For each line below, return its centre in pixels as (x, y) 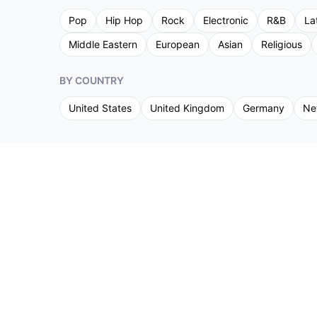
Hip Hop (124, 20)
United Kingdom (187, 108)
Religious (282, 44)
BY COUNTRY (92, 80)
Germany (264, 108)
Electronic (226, 20)
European (178, 44)
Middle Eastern (103, 44)
